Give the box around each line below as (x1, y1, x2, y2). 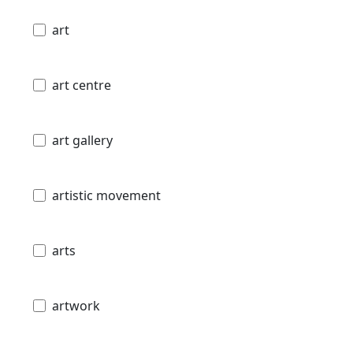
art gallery (52, 131, 113, 149)
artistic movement (52, 186, 161, 204)
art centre (52, 76, 111, 94)
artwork (52, 296, 100, 314)
